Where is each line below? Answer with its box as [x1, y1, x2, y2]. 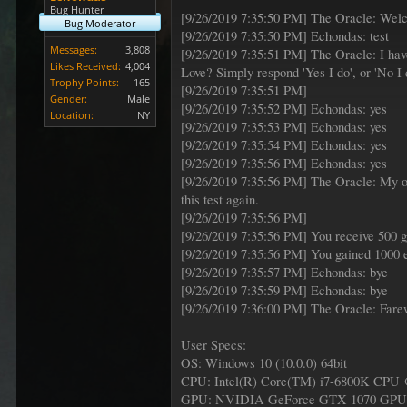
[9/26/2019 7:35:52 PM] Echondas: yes [181, 100, 388, 117]
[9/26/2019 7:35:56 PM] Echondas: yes [181, 154, 388, 172]
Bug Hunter [50, 3, 104, 16]
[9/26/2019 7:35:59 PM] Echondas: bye [181, 282, 389, 299]
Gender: [50, 92, 88, 105]
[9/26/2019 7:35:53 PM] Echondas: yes [181, 118, 388, 135]
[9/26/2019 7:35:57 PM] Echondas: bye [181, 263, 389, 281]
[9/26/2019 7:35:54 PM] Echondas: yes [181, 136, 388, 154]
